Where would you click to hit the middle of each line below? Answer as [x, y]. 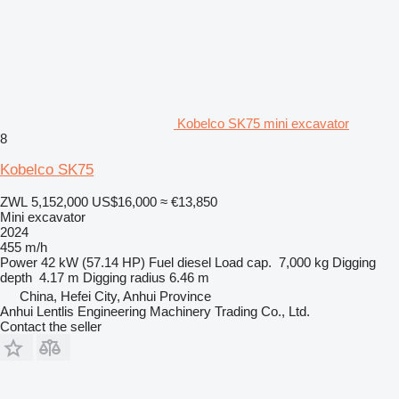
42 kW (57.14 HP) [93, 262]
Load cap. [243, 262]
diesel [194, 262]
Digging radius [124, 277]
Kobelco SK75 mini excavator [263, 123]
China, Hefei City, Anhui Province [115, 296]
